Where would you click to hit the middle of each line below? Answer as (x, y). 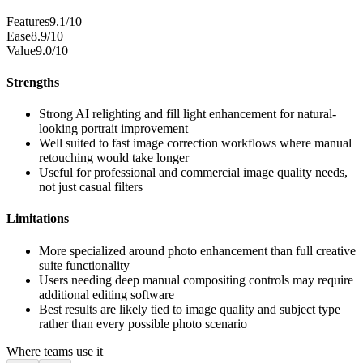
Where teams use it (55, 351)
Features (28, 21)
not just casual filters (91, 187)
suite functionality (84, 265)
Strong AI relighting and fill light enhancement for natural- (188, 114)
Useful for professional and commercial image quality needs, (193, 173)
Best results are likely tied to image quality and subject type (190, 309)
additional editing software (107, 294)
